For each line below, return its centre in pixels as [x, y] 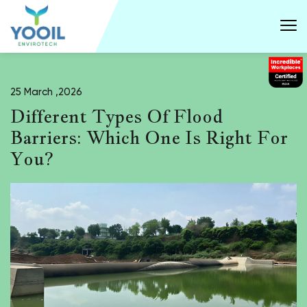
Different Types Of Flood [117, 116]
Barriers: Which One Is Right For [149, 137]
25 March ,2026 [46, 92]
